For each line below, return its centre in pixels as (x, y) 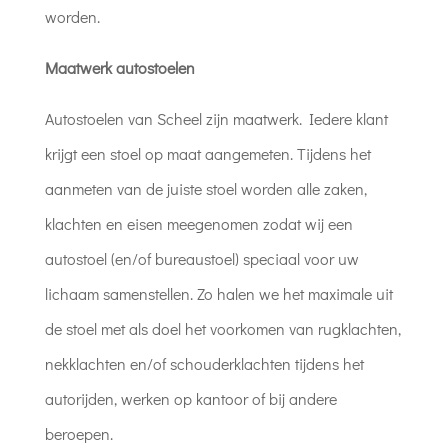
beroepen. (78, 433)
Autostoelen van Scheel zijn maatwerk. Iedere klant (216, 118)
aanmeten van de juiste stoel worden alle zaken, (205, 188)
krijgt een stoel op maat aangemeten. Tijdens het (207, 153)
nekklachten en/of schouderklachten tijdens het (204, 363)
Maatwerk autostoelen (119, 67)
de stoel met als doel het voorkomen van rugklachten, (222, 328)
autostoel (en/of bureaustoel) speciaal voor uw (201, 258)
